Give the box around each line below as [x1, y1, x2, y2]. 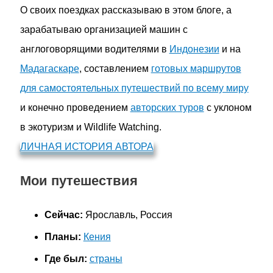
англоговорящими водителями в [19, 43, 169, 54]
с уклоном [204, 102, 252, 113]
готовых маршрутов [151, 63, 241, 74]
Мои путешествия [19, 172, 138, 188]
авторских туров [130, 102, 204, 113]
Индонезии [169, 43, 219, 54]
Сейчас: [44, 210, 83, 221]
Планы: [44, 232, 81, 243]
